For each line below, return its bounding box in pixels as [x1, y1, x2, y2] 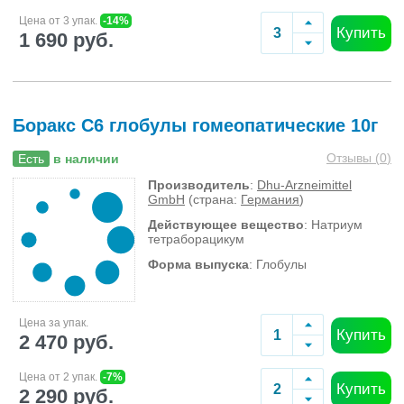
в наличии [53, 151, 119, 166]
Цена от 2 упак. [19, 370, 100, 383]
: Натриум [304, 217, 363, 232]
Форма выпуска [148, 257, 249, 271]
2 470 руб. [19, 330, 114, 353]
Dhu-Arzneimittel [257, 178, 352, 192]
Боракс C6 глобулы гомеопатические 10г [13, 115, 378, 135]
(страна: [185, 192, 241, 207]
